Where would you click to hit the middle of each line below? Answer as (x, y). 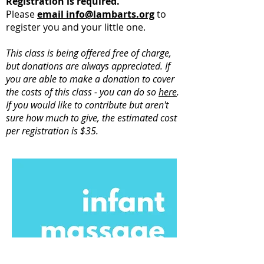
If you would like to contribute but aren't (87, 105)
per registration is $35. (53, 131)
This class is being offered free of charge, (89, 53)
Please (22, 14)
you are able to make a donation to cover (90, 79)
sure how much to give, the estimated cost (91, 118)
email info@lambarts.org (96, 14)
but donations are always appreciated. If (88, 66)
